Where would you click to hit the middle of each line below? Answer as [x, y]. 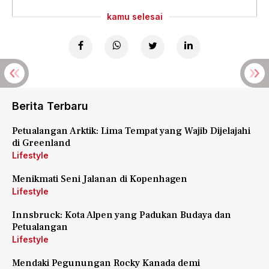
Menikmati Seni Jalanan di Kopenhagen [100, 179]
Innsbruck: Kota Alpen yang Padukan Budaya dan [122, 215]
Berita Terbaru [50, 106]
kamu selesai [134, 17]
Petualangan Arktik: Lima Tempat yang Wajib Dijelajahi [131, 131]
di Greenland [41, 143]
